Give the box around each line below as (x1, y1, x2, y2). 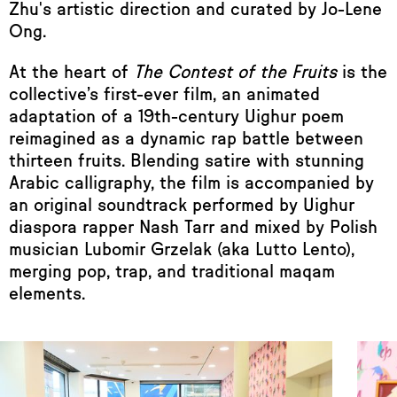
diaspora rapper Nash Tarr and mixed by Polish (9, 217, 378, 237)
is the (337, 62, 387, 82)
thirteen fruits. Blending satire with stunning (9, 151, 364, 170)
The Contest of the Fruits (134, 62, 337, 82)
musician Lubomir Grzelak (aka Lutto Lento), (9, 239, 354, 259)
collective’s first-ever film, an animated (9, 84, 320, 104)
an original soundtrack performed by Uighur (9, 195, 354, 214)
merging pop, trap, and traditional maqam (9, 261, 335, 281)
